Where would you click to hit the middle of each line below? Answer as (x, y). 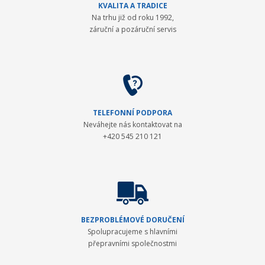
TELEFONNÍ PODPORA (132, 112)
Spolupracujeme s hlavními (132, 231)
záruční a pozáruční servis (132, 29)
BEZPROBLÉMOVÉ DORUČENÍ (132, 219)
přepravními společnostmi (132, 243)
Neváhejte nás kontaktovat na (132, 124)
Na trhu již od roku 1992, (132, 17)
